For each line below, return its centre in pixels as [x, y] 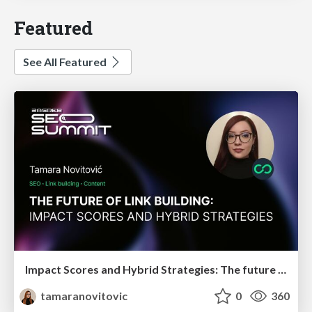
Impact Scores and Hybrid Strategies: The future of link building [282, 270]
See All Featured [66, 61]
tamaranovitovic [83, 296]
